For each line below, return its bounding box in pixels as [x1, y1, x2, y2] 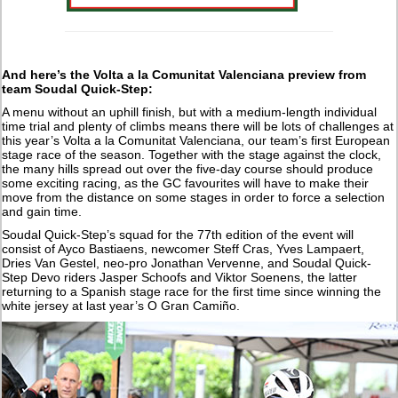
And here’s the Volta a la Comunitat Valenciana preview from [2, 67, 367, 82]
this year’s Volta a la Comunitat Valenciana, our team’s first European [2, 132, 391, 147]
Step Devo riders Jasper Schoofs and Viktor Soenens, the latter [2, 269, 358, 284]
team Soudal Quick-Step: [2, 81, 154, 96]
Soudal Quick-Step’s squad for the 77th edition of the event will [2, 227, 354, 242]
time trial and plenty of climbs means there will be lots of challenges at [2, 118, 394, 133]
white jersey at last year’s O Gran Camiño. [2, 298, 241, 313]
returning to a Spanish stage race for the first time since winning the [2, 283, 382, 298]
